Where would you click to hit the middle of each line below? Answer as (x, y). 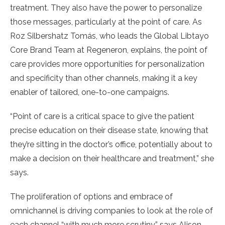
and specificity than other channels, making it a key (104, 78)
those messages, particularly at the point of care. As (106, 22)
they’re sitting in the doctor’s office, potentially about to (111, 144)
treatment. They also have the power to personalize (106, 8)
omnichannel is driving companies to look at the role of (111, 210)
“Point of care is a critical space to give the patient (102, 116)
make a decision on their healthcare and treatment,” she (112, 158)
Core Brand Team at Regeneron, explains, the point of (109, 50)
